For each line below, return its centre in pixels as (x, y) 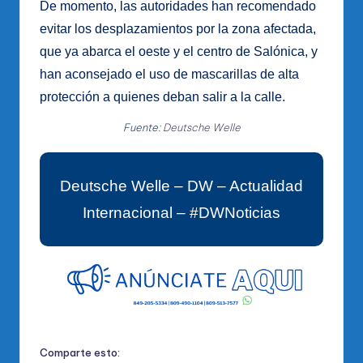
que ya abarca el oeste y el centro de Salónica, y (179, 52)
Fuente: (143, 128)
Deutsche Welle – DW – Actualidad (181, 186)
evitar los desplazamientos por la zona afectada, (178, 29)
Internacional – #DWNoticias (181, 213)
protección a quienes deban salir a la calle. (162, 97)
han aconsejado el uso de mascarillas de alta (169, 75)
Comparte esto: (80, 352)
